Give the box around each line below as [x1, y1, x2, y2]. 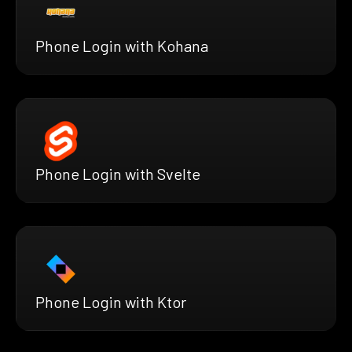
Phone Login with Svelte [35, 163, 200, 183]
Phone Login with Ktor [35, 291, 186, 311]
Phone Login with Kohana [35, 35, 208, 55]
